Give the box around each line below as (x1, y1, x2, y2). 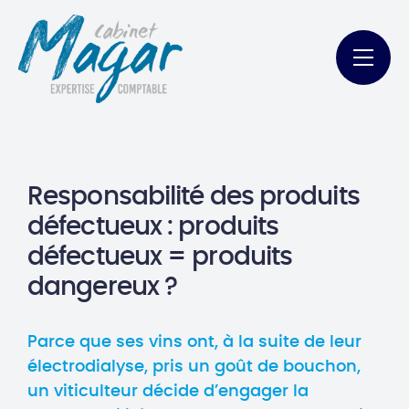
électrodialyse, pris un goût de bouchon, (27, 359, 361, 375)
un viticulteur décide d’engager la (27, 383, 309, 400)
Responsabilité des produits (27, 184, 360, 210)
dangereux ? (27, 275, 178, 300)
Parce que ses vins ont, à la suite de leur (27, 334, 362, 351)
